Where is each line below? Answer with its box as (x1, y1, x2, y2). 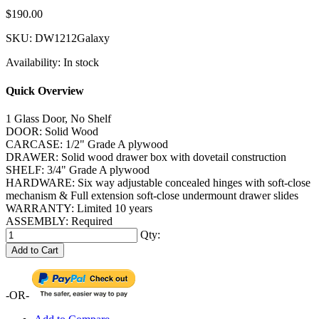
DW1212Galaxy (35, 32, 110, 45)
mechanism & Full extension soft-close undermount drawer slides (6, 189, 298, 202)
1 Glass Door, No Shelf (6, 112, 111, 125)
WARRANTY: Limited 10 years (6, 202, 152, 214)
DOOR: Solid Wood (6, 125, 98, 137)
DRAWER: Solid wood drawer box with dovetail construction (6, 150, 286, 163)
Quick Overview (6, 84, 84, 97)
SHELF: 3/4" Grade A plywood (6, 163, 150, 176)
